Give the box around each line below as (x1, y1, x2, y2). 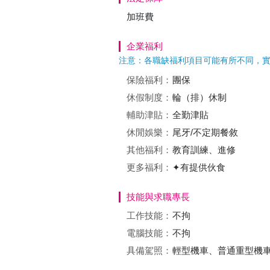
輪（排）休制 (172, 92, 227, 102)
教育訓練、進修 (172, 145, 236, 155)
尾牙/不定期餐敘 (172, 127, 238, 137)
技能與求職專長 (127, 192, 190, 202)
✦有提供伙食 (172, 162, 225, 172)
